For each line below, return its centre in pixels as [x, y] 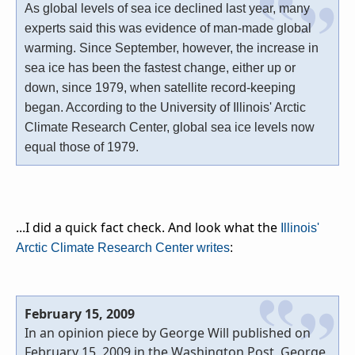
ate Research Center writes [153, 248]
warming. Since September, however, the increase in [172, 48]
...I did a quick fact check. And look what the [148, 228]
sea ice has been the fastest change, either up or [160, 68]
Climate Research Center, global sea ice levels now [170, 128]
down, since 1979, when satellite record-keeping [160, 88]
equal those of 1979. [82, 147]
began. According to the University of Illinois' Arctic [165, 108]
